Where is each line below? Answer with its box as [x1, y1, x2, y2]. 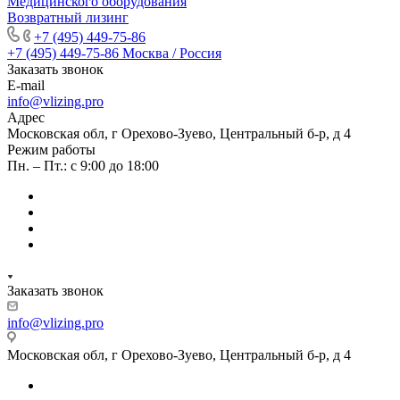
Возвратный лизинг [7, 9, 129, 25]
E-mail [7, 77, 45, 93]
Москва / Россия [122, 45, 221, 61]
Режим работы [7, 141, 96, 157]
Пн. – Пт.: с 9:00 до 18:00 [7, 157, 159, 173]
